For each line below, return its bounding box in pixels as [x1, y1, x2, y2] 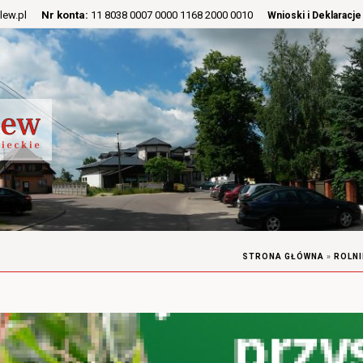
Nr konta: [41, 9, 88, 21]
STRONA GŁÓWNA [242, 252, 324, 261]
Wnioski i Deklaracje [267, 10, 361, 21]
